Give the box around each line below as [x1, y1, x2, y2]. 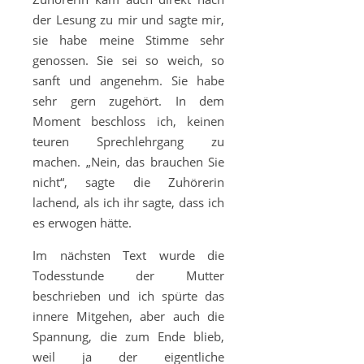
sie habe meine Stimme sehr [32, 32, 224, 48]
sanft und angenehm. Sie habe [32, 72, 224, 89]
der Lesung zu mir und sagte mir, [32, 11, 224, 28]
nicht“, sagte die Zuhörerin [32, 174, 224, 190]
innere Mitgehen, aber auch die [32, 308, 224, 324]
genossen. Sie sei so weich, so [32, 52, 224, 68]
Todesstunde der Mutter [32, 267, 224, 284]
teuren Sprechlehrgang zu [32, 133, 224, 149]
